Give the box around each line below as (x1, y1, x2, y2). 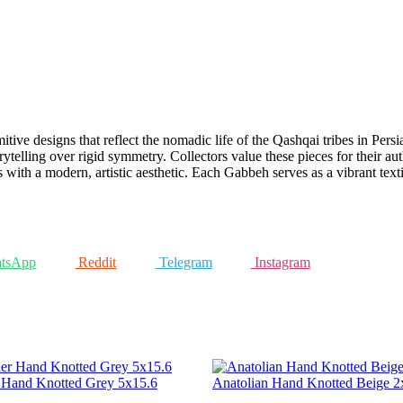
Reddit (75, 254, 117, 270)
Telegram (155, 254, 212, 270)
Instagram (250, 254, 310, 270)
